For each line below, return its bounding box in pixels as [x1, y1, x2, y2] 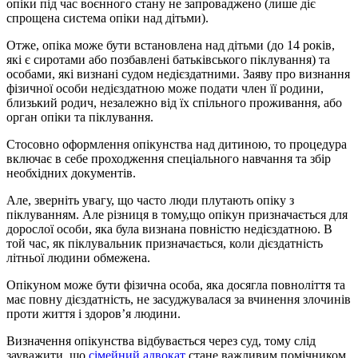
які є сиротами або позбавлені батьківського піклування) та [6, 52, 330, 66]
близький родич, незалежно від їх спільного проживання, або [6, 95, 342, 109]
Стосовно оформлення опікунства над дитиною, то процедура [6, 137, 347, 151]
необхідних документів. [6, 165, 136, 180]
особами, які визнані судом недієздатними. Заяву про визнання [6, 66, 350, 81]
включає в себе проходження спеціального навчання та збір [6, 151, 331, 165]
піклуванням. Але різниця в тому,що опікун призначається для [6, 207, 348, 221]
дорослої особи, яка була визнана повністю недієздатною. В [6, 221, 332, 236]
